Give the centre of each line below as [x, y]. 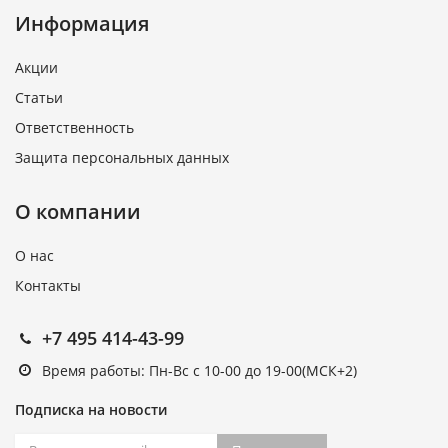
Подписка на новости [91, 409]
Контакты [48, 285]
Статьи [39, 97]
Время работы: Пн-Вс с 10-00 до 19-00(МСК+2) [199, 370]
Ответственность [74, 127]
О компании [78, 211]
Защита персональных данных [122, 157]
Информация [82, 23]
